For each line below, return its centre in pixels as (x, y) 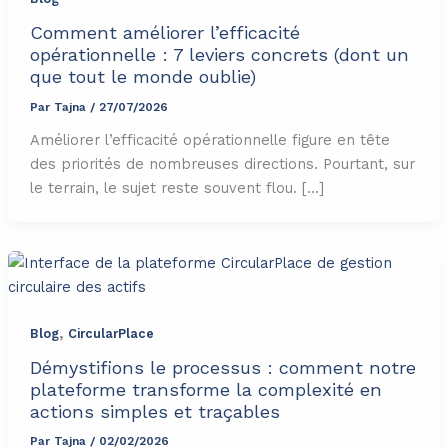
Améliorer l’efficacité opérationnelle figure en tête (209, 139)
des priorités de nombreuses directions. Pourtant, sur (222, 163)
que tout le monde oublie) (142, 77)
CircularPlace (110, 333)
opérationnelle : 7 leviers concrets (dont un (219, 55)
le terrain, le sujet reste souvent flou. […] (176, 187)
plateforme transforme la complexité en (205, 389)
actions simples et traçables (154, 411)
